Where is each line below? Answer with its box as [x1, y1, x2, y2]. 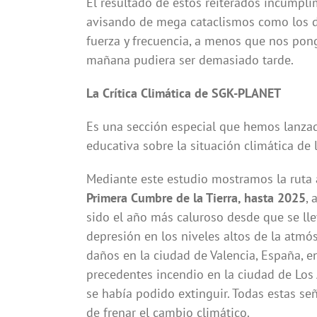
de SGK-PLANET [194, 85, 281, 102]
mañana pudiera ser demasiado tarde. [86, 52, 294, 69]
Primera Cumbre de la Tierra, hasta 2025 [86, 190, 306, 207]
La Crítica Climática [86, 85, 191, 102]
